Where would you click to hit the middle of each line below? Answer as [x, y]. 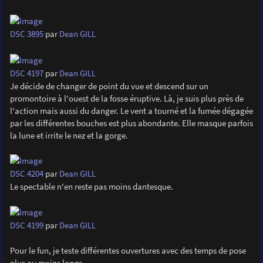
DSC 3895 [26, 33]
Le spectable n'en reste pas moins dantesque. [91, 187]
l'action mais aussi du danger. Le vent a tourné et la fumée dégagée [131, 110]
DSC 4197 [26, 73]
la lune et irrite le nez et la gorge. [69, 135]
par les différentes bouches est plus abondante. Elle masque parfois [131, 123]
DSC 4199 [26, 225]
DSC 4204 [26, 174]
